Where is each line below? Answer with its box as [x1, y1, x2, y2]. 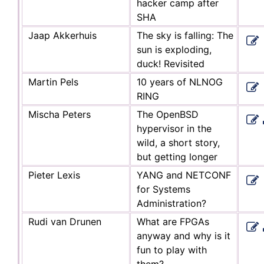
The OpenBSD [137, 108, 199, 120]
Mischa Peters [28, 108, 91, 120]
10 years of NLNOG [137, 75, 223, 88]
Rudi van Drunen [28, 215, 101, 227]
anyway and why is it [137, 229, 230, 242]
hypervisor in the [137, 122, 212, 134]
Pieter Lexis [28, 169, 80, 181]
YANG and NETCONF [137, 169, 231, 181]
